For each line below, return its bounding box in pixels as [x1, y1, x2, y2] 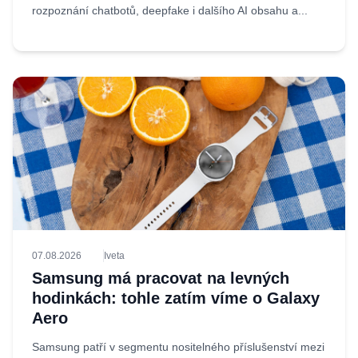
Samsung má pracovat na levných [32, 269, 289, 287]
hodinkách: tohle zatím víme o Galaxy [32, 289, 320, 307]
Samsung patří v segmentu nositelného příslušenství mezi [32, 340, 324, 353]
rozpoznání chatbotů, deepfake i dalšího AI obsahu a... [32, 4, 308, 17]
